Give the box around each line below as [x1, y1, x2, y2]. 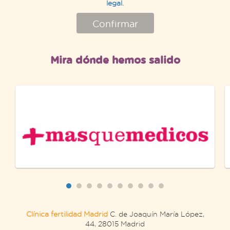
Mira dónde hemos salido [50, 52, 180, 67]
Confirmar [92, 17, 138, 30]
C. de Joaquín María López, [107, 209, 204, 218]
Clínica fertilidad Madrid [26, 209, 108, 218]
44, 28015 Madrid [85, 219, 145, 228]
